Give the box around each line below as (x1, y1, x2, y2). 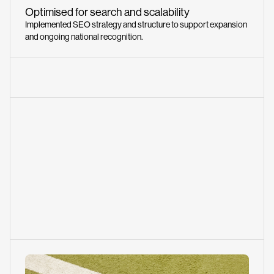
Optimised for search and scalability (25, 6, 190, 18)
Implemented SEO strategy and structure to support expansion (25, 20, 247, 29)
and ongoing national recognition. (25, 32, 143, 42)
